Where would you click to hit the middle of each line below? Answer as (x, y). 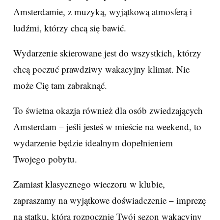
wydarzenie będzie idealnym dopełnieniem (93, 143)
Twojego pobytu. (45, 159)
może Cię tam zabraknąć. (60, 85)
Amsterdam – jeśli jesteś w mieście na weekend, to (107, 126)
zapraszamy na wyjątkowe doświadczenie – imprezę (110, 200)
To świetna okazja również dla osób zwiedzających (108, 110)
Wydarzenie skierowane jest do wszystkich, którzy (107, 53)
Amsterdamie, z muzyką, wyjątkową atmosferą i (103, 12)
